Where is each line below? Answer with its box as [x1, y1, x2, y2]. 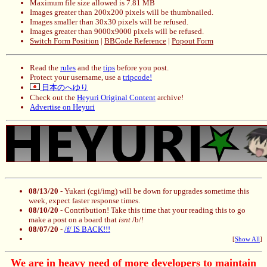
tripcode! [123, 72, 152, 82]
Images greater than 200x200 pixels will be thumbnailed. [30, 8, 213, 17]
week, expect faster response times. [29, 196, 140, 206]
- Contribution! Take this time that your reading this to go [58, 206, 246, 215]
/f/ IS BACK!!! [64, 225, 110, 234]
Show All [235, 235, 260, 243]
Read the [30, 63, 60, 72]
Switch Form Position [30, 36, 99, 46]
